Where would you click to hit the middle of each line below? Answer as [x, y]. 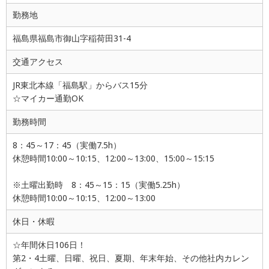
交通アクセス [38, 62]
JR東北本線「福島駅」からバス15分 [80, 85]
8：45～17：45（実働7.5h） [67, 145]
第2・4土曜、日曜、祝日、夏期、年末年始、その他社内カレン [131, 258]
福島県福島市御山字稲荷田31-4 [72, 38]
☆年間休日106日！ [49, 245]
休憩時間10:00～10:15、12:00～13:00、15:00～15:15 [113, 159]
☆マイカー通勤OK [48, 98]
